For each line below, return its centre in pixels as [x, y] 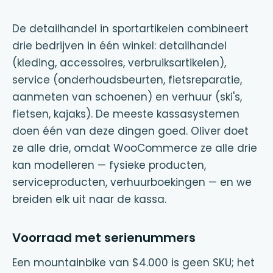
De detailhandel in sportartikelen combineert [130, 29]
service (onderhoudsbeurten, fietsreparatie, [127, 80]
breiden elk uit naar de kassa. [89, 199]
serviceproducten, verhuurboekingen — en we [132, 182]
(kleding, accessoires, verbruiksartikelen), [119, 63]
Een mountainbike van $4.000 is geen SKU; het [133, 263]
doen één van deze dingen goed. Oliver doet [130, 131]
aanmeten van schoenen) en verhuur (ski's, [127, 97]
